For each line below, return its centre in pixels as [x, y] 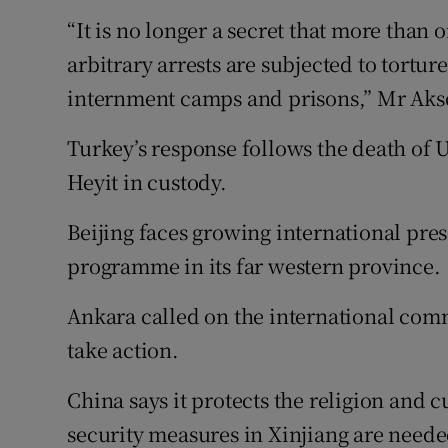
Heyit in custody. [147, 182]
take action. [123, 350]
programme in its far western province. [254, 266]
